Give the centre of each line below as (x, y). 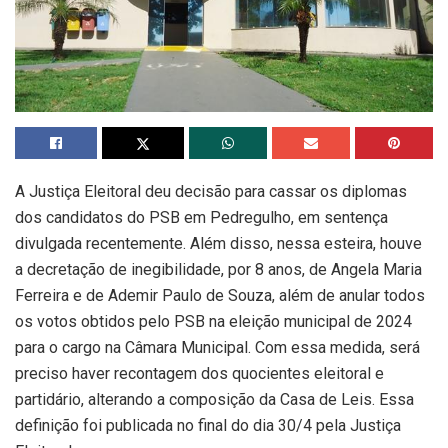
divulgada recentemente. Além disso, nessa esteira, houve (218, 244)
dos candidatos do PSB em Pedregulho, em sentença (201, 218)
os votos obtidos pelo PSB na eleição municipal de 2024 (213, 322)
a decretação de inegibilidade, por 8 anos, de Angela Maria (218, 270)
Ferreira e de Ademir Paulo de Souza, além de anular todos (220, 296)
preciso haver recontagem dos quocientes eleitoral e (199, 374)
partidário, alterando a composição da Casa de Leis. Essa (214, 400)
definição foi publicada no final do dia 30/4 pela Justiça (208, 426)
